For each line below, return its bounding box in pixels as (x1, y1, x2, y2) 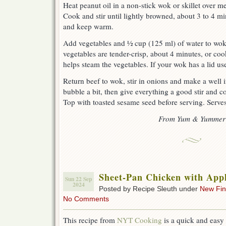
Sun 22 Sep (65, 175, 92, 184)
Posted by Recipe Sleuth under (99, 185, 200, 193)
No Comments (63, 195, 109, 203)
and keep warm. (63, 21, 114, 32)
